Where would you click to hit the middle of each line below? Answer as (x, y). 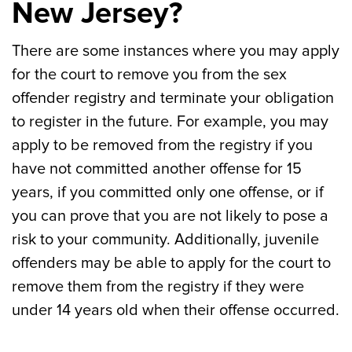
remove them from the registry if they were (158, 287)
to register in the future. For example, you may (170, 122)
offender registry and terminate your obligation (173, 98)
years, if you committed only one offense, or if (168, 192)
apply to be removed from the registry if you (162, 145)
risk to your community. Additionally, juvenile (165, 240)
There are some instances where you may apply (176, 51)
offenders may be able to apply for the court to (171, 263)
